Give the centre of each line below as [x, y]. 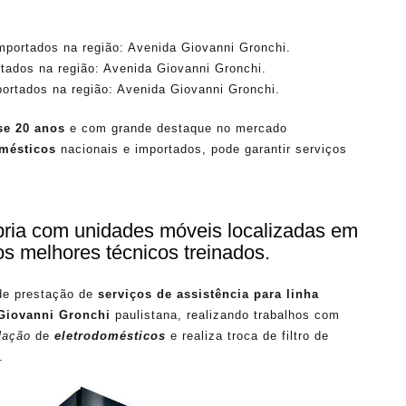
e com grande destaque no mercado [176, 128]
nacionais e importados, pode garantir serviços [202, 149]
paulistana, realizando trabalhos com [225, 314]
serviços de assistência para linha [208, 294]
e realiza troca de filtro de [247, 335]
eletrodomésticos [110, 335]
